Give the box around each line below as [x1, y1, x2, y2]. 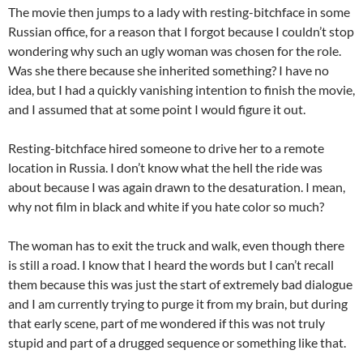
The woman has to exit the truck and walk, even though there [8, 237, 344, 253]
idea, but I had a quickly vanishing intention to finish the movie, [8, 81, 355, 97]
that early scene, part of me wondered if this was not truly [8, 314, 325, 331]
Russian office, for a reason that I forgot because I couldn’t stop [8, 23, 354, 39]
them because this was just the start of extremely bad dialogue [8, 275, 352, 292]
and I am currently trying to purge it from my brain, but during [8, 295, 348, 311]
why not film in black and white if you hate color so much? [8, 198, 324, 214]
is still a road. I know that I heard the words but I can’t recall [8, 256, 334, 272]
